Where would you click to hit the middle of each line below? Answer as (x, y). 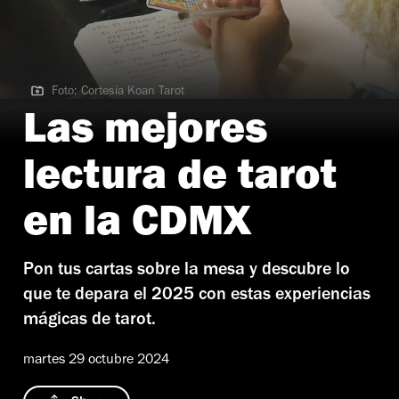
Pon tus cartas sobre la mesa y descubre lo (187, 271)
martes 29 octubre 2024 (96, 360)
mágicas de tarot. (90, 321)
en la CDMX (137, 227)
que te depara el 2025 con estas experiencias (197, 296)
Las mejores (145, 134)
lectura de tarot (180, 180)
